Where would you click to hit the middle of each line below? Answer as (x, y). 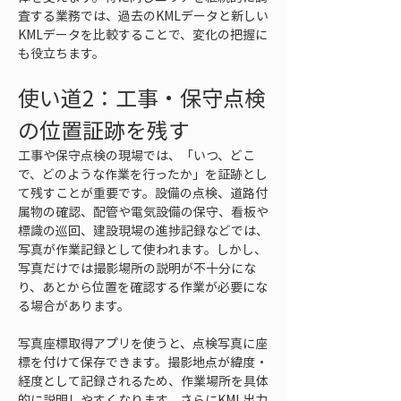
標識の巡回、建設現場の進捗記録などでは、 (143, 230)
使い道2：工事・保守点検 (142, 98)
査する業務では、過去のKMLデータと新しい (143, 15)
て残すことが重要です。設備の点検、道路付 (143, 192)
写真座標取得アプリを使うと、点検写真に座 (143, 343)
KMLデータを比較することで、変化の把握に (143, 34)
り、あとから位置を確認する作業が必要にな (143, 286)
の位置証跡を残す (104, 130)
